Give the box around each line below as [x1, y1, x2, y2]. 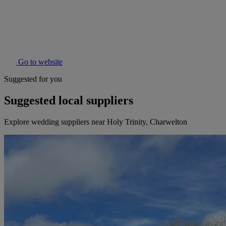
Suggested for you [4, 75, 62, 84]
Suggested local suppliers [4, 94, 133, 107]
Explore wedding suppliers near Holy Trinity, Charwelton [4, 118, 187, 127]
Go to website [16, 58, 63, 67]
